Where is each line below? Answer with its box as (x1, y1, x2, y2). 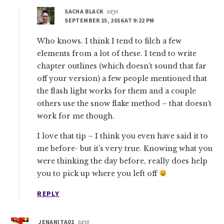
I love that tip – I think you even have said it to (37, 131, 208, 140)
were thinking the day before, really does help (37, 156, 208, 165)
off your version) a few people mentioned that (37, 73, 207, 83)
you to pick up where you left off (37, 168, 159, 178)
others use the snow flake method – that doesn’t (37, 98, 212, 108)
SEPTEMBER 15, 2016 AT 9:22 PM (64, 16, 154, 24)
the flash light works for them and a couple (37, 86, 196, 95)
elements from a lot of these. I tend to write (37, 48, 197, 58)
